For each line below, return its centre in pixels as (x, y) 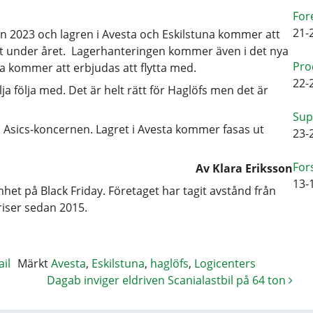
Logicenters (225, 263)
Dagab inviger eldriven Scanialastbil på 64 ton (168, 280)
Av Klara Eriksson (244, 168)
